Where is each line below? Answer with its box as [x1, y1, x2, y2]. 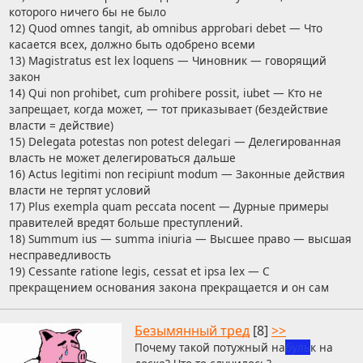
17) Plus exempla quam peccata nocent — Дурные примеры [8, 199, 329, 215]
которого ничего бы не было [8, 4, 166, 20]
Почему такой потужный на [135, 340, 285, 356]
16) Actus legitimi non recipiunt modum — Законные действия [8, 166, 345, 182]
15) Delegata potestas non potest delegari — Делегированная [8, 134, 341, 150]
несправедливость [8, 247, 111, 263]
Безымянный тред [135, 322, 250, 340]
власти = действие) [8, 117, 113, 134]
